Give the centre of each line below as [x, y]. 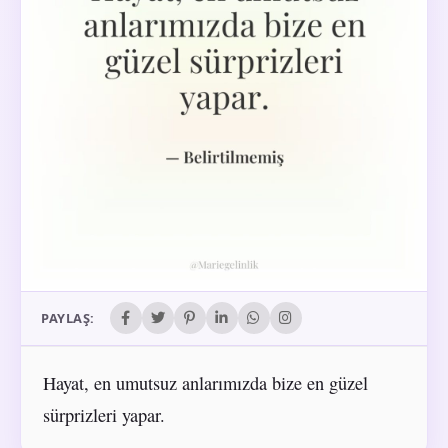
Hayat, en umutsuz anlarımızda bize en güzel [205, 382]
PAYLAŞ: [68, 318]
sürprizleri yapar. [103, 414]
